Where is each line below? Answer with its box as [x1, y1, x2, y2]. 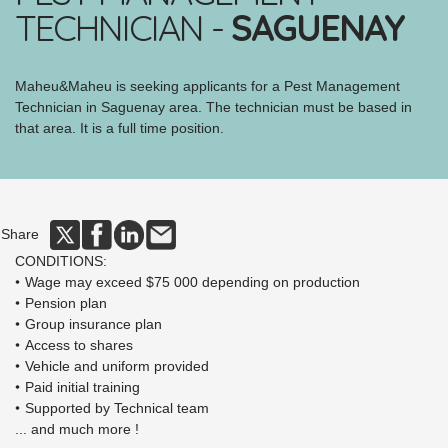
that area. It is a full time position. [15, 120, 224, 136]
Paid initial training [25, 379, 140, 395]
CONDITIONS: [15, 253, 107, 269]
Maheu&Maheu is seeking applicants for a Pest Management [15, 78, 400, 94]
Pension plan [25, 295, 107, 311]
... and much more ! [15, 421, 139, 437]
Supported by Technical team [25, 400, 209, 416]
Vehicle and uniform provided [25, 358, 209, 374]
